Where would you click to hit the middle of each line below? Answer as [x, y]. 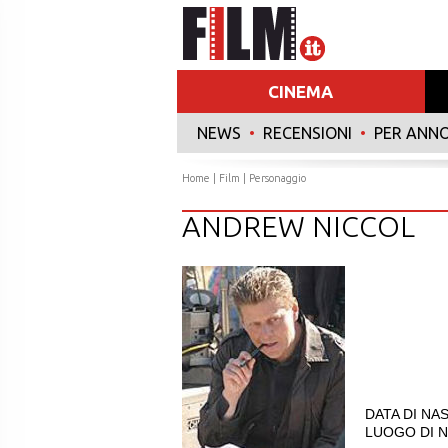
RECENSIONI [307, 133]
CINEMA [301, 91]
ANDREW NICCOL [298, 226]
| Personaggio [273, 178]
